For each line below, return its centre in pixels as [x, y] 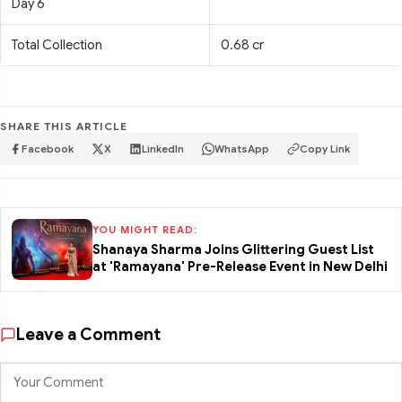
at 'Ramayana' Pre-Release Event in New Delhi [240, 267]
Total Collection [57, 45]
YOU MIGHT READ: [145, 230]
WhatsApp [242, 149]
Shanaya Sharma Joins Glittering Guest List [233, 249]
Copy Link [325, 149]
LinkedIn [163, 149]
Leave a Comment [88, 335]
